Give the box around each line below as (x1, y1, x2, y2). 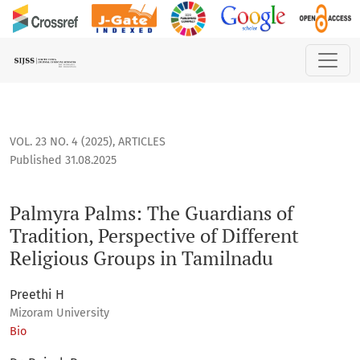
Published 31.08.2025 (10, 153, 117, 168)
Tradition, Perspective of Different (10, 223, 299, 249)
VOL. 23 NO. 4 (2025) (10, 135, 112, 149)
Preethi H (10, 287, 64, 303)
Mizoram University (10, 306, 109, 321)
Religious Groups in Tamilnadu (10, 245, 273, 272)
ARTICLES (118, 135, 166, 149)
